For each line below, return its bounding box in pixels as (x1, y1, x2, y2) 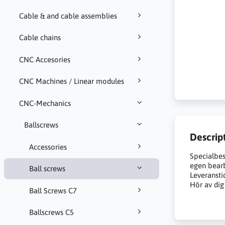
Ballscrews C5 (29, 208, 74, 217)
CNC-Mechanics (19, 98, 71, 107)
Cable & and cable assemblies (19, 11, 117, 20)
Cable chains (19, 33, 61, 42)
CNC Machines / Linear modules (19, 77, 124, 86)
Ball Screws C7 (29, 186, 77, 195)
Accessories (29, 142, 67, 151)
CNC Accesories (19, 55, 70, 64)
